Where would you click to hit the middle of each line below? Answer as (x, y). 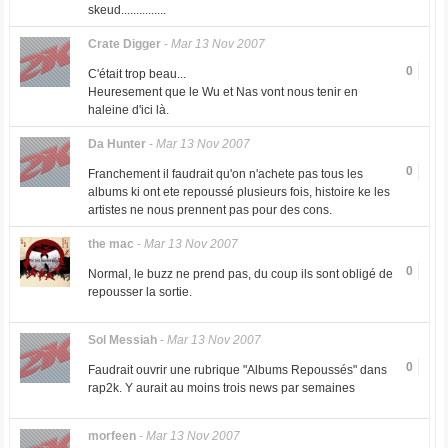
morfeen (111, 436)
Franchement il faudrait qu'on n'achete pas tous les (225, 174)
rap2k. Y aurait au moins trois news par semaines (221, 388)
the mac (110, 244)
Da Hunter (116, 144)
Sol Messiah (122, 340)
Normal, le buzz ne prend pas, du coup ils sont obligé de (240, 274)
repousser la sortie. (139, 292)
